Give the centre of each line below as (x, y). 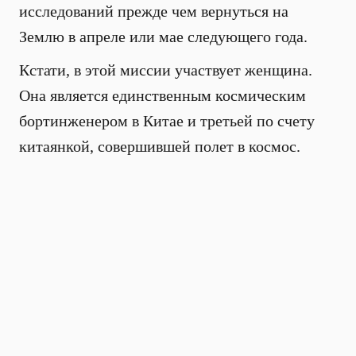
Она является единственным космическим (163, 95)
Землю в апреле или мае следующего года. (163, 37)
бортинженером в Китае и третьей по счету (167, 121)
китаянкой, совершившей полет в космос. (160, 146)
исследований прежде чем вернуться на (154, 11)
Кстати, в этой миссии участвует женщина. (166, 70)
